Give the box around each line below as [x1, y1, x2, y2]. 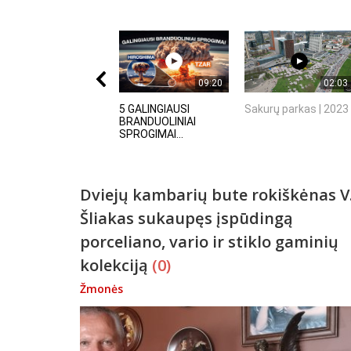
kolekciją [80, 254, 152, 276]
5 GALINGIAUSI [119, 102, 190, 115]
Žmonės [80, 280, 123, 296]
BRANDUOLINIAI [119, 114, 196, 128]
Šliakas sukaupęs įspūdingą [80, 207, 293, 229]
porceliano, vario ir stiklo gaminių [80, 230, 338, 252]
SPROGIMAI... [119, 127, 183, 140]
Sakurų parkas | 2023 [244, 102, 349, 115]
